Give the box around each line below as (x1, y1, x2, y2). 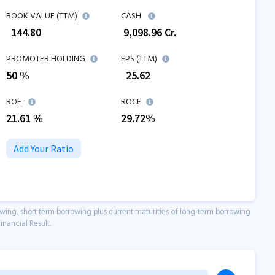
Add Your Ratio (14, 142, 74, 155)
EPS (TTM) (121, 52, 157, 66)
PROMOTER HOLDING (6, 52, 85, 66)
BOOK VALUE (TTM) (6, 9, 77, 23)
